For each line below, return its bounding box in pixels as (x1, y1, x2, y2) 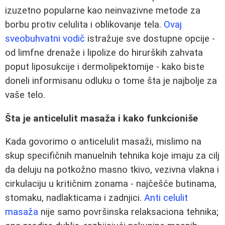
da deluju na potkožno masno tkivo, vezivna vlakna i (5, 164, 219, 176)
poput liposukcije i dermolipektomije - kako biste (5, 61, 204, 73)
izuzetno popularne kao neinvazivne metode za (5, 5, 200, 17)
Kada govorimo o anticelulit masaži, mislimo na (5, 136, 201, 148)
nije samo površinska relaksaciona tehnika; (38, 206, 218, 218)
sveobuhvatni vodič (5, 33, 85, 45)
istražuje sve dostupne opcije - (85, 33, 215, 45)
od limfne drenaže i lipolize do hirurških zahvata (5, 47, 203, 59)
